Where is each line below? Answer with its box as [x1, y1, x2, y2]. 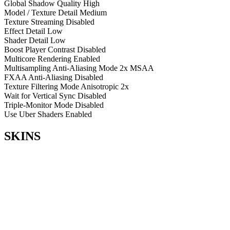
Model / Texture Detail [4, 8, 78, 17]
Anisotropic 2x [81, 82, 129, 91]
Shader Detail [4, 35, 48, 45]
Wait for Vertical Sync [4, 91, 75, 100]
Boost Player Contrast [4, 45, 75, 54]
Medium [80, 8, 107, 17]
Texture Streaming [4, 17, 64, 26]
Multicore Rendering [4, 54, 71, 63]
